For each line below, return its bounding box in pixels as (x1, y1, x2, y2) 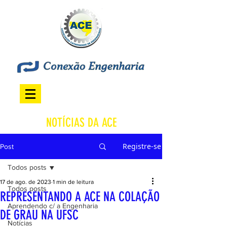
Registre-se (123, 141, 161, 151)
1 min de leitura (53, 178, 94, 185)
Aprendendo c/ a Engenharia (8, 202, 98, 210)
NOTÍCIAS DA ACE (46, 116, 117, 130)
